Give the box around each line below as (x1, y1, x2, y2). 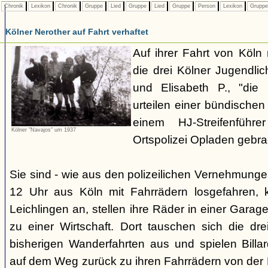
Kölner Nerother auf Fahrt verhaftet (5, 27, 148, 36)
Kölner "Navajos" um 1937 (11, 127, 76, 133)
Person (196, 3, 217, 9)
